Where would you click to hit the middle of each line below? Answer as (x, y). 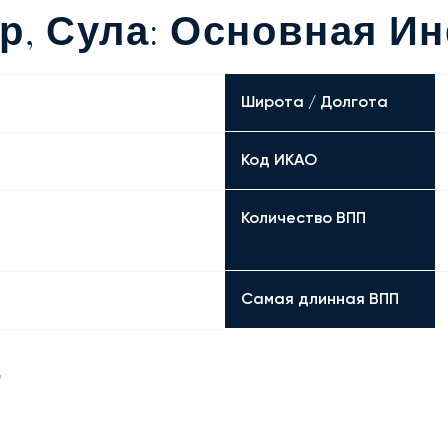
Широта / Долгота (314, 101)
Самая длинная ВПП (319, 298)
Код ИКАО (278, 159)
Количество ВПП (303, 217)
